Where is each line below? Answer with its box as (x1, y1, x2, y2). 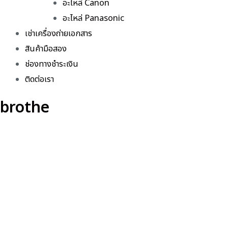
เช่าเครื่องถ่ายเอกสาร (25, 27, 93, 40)
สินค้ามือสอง (25, 43, 67, 55)
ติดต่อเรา (25, 73, 54, 86)
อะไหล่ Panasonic (63, 12, 125, 25)
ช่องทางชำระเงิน (25, 58, 79, 71)
